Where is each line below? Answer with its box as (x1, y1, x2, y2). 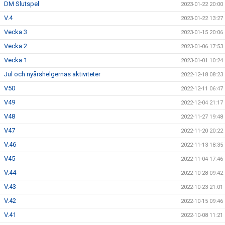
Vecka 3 (4, 28, 27, 36)
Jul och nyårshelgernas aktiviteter (4, 70, 100, 78)
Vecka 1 (4, 56, 27, 64)
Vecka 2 (4, 42, 27, 50)
